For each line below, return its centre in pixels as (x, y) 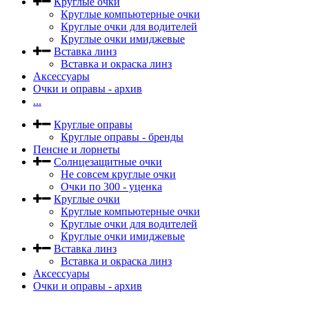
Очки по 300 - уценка (111, 187)
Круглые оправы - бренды (122, 137)
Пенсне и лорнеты (77, 149)
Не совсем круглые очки (118, 174)
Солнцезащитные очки (108, 162)
